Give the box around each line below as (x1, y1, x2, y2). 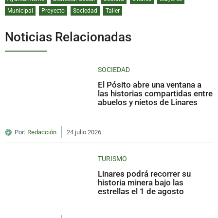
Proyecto (41, 7, 65, 15)
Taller (106, 7, 120, 15)
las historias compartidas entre (98, 89, 213, 99)
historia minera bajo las (98, 178, 184, 188)
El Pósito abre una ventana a (98, 80, 202, 90)
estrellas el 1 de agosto (98, 186, 184, 197)
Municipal (7, 7, 33, 15)
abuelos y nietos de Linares (98, 97, 198, 108)
